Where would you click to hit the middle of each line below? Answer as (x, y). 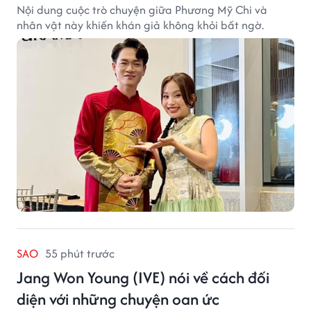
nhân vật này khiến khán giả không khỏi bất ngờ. (140, 25)
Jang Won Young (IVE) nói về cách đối (143, 277)
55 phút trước (80, 253)
